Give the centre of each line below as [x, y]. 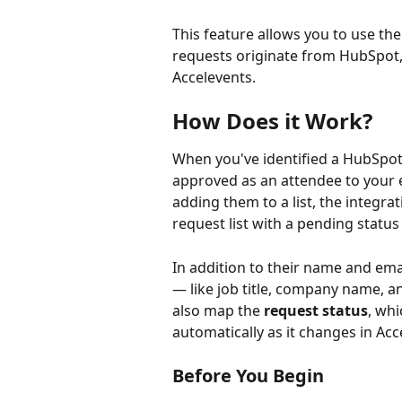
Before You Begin [248, 376]
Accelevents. [214, 77]
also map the [218, 310]
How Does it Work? [272, 121]
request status [316, 310]
